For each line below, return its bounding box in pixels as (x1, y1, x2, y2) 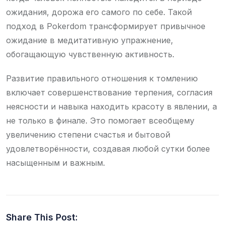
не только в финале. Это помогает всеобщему (6, 115, 194, 126)
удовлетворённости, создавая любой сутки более (6, 143, 210, 154)
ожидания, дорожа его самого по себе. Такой (6, 7, 192, 17)
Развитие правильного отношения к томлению (6, 73, 198, 83)
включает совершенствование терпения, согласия (6, 87, 212, 97)
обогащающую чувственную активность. (6, 49, 174, 59)
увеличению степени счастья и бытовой (6, 129, 170, 140)
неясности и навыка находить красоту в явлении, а (6, 101, 217, 111)
